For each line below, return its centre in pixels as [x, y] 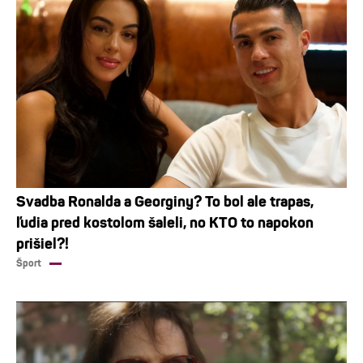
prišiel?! [43, 243]
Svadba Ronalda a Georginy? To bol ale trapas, [165, 201]
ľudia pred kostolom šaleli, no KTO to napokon [165, 222]
